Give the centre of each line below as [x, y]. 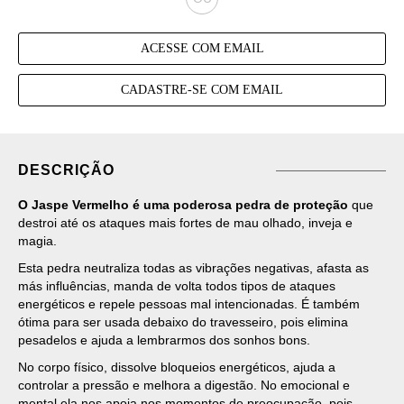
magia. [37, 241]
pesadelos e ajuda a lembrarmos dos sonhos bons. [164, 340]
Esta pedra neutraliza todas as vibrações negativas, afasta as [193, 268]
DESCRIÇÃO [66, 170]
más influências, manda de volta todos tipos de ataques [177, 286]
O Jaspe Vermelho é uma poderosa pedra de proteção [183, 205]
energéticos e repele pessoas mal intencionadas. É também [189, 304]
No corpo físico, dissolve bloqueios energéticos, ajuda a [177, 367]
